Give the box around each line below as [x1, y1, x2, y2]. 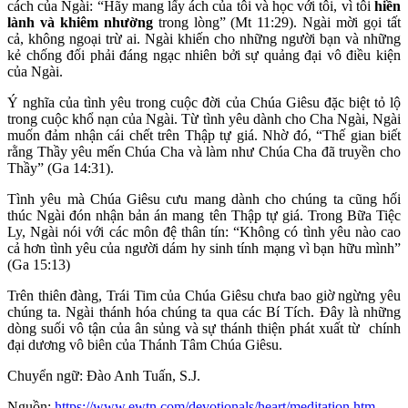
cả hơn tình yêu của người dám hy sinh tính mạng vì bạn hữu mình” [7, 240, 401, 256]
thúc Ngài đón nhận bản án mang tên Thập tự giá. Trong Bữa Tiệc [7, 207, 401, 223]
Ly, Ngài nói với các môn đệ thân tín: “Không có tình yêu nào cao [7, 223, 401, 240]
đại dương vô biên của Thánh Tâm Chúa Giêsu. [7, 336, 282, 352]
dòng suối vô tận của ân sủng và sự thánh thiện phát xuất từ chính [7, 320, 401, 336]
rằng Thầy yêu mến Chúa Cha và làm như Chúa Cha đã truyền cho [7, 143, 401, 159]
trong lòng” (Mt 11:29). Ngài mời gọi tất [152, 14, 402, 30]
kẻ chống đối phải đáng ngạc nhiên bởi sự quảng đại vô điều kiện [7, 46, 401, 63]
